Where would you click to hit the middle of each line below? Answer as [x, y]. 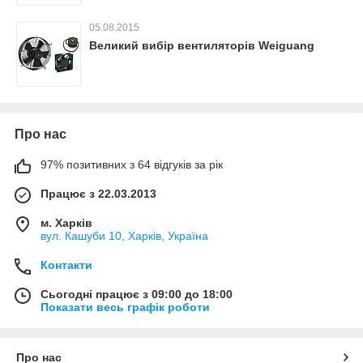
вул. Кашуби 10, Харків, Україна [124, 236]
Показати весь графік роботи [125, 307]
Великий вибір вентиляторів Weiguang [202, 45]
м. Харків [66, 223]
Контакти [66, 265]
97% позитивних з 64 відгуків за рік [132, 164]
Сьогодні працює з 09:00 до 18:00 [137, 294]
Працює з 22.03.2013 [98, 194]
